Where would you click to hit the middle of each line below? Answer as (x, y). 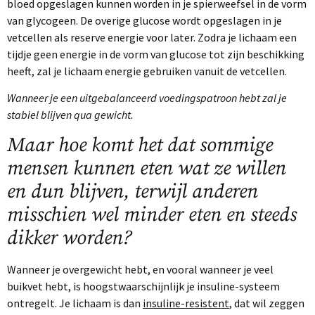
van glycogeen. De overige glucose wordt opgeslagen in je (144, 20)
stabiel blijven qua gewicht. (70, 115)
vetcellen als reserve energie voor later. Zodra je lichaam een (152, 37)
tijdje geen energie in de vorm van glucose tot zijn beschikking (156, 54)
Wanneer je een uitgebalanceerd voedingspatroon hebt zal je (147, 98)
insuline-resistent (186, 303)
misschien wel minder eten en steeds (152, 214)
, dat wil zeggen (267, 303)
